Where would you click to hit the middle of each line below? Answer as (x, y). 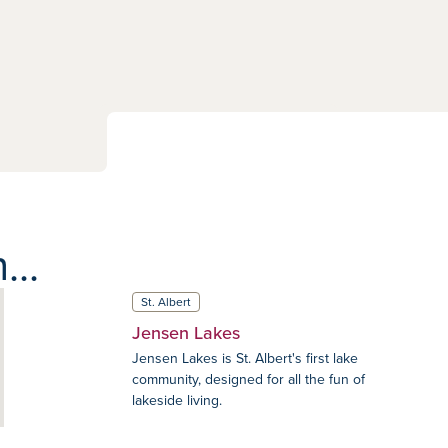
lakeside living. (177, 400)
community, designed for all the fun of (248, 379)
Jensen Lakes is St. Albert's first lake (245, 358)
